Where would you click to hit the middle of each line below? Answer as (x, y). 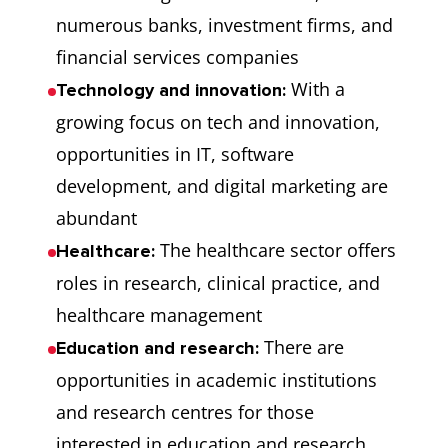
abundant (96, 218)
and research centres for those (185, 412)
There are (301, 347)
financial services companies (177, 57)
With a (315, 89)
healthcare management (159, 315)
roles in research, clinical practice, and (218, 283)
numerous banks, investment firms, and (224, 25)
